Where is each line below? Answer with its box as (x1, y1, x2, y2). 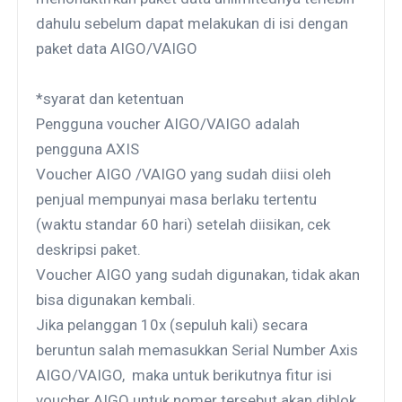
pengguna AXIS (36, 139, 140, 158)
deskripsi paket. (36, 240, 142, 258)
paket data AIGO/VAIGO (36, 39, 198, 57)
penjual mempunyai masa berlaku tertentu (36, 189, 318, 208)
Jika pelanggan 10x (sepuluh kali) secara (36, 315, 309, 334)
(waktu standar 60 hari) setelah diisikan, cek (36, 214, 331, 233)
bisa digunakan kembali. (36, 290, 197, 309)
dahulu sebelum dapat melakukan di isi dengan (36, 13, 349, 32)
